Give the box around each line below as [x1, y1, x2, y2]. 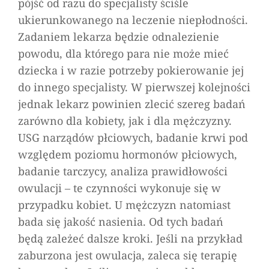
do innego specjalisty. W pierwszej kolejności [18, 79, 250, 94]
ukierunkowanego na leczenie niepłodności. [18, 12, 248, 27]
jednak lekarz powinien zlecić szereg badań [18, 96, 246, 111]
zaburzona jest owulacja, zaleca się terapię [18, 247, 237, 262]
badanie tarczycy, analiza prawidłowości [18, 163, 228, 178]
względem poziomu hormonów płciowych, [18, 147, 237, 162]
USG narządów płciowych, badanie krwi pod [18, 130, 248, 145]
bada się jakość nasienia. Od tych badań [18, 214, 223, 229]
